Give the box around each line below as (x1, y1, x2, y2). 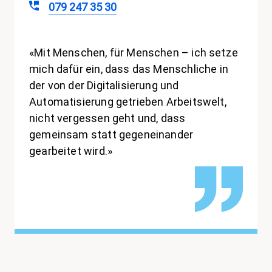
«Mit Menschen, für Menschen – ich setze (29, 46, 239, 59)
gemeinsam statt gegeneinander (29, 128, 194, 141)
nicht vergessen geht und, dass (29, 112, 186, 125)
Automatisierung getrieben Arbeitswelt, (29, 95, 226, 109)
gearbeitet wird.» (29, 144, 113, 158)
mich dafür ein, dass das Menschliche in (29, 63, 229, 76)
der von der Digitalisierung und (29, 79, 179, 92)
